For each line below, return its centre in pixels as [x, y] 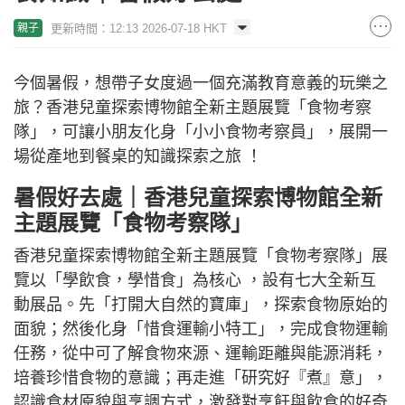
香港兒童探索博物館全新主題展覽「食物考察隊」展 [201, 255]
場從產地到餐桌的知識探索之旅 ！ [138, 156]
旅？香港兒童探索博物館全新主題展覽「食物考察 [193, 107]
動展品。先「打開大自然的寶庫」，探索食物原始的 [201, 304]
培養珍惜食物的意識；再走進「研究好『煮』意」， [201, 377]
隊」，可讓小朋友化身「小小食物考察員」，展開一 [201, 132]
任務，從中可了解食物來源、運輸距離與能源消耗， [201, 353]
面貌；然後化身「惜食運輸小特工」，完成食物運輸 [201, 329]
